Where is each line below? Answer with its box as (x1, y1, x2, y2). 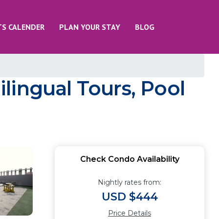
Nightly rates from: (98, 178, 161, 187)
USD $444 (101, 190, 158, 203)
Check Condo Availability (80, 154, 179, 164)
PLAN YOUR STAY (59, 22, 120, 32)
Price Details (108, 209, 151, 218)
